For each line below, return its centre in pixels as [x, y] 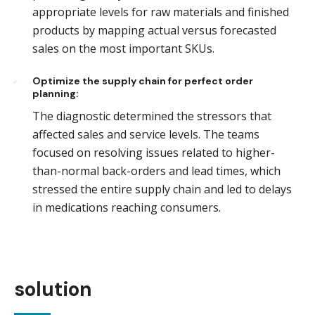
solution [53, 290]
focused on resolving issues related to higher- [154, 153]
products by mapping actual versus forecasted [154, 31]
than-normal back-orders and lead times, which [156, 171]
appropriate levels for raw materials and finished [161, 12]
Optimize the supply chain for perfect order [143, 81]
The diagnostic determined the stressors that [152, 116]
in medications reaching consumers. [127, 208]
